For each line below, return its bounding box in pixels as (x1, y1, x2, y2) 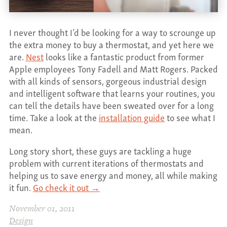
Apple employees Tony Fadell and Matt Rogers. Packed (9, 61, 218, 76)
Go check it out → (32, 179, 100, 195)
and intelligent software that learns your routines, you (9, 85, 215, 100)
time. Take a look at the (9, 109, 99, 125)
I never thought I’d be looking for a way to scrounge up (9, 24, 216, 40)
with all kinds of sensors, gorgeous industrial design (9, 73, 207, 88)
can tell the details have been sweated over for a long (9, 97, 214, 112)
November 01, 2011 (9, 202, 75, 215)
